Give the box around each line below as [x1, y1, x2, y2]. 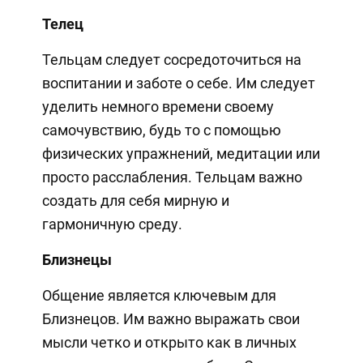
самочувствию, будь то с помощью [41, 121, 281, 139]
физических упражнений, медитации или [41, 144, 320, 162]
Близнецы [41, 250, 112, 268]
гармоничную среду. [41, 215, 182, 233]
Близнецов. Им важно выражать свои [41, 310, 300, 327]
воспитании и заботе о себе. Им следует [41, 74, 315, 92]
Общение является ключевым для [41, 286, 276, 304]
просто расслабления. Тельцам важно [41, 168, 302, 186]
